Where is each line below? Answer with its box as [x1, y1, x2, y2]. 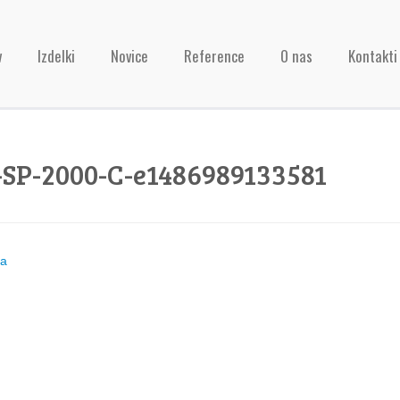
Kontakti [348, 45, 397, 67]
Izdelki [37, 45, 75, 67]
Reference [184, 45, 245, 67]
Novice [111, 45, 148, 67]
